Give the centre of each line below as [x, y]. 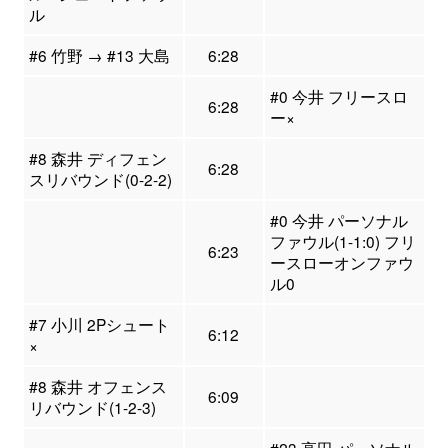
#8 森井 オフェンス [97, 386]
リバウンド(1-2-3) [92, 407]
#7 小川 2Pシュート [99, 324]
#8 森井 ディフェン [97, 158]
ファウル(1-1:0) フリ [342, 241]
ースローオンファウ [341, 262]
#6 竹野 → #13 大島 [99, 55]
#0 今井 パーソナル [338, 220]
